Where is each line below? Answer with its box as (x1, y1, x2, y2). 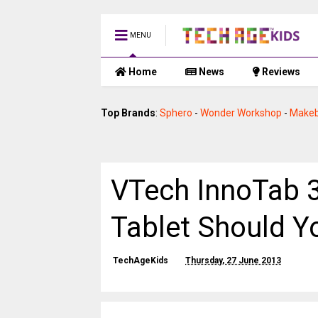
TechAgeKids (113, 256, 168, 265)
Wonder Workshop (200, 107, 282, 119)
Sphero (160, 107, 192, 119)
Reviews (260, 66, 300, 77)
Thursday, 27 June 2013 (185, 256, 281, 265)
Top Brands (101, 107, 155, 119)
